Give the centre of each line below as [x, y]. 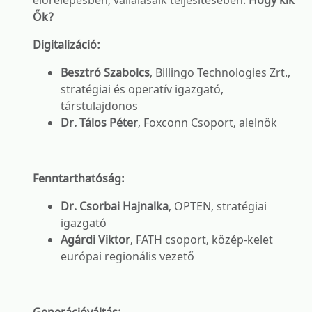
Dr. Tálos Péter [99, 123]
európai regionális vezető [127, 256]
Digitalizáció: [67, 45]
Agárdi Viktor [95, 240]
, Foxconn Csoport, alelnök [208, 123]
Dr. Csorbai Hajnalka [115, 206]
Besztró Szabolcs [105, 72]
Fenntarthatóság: [79, 178]
